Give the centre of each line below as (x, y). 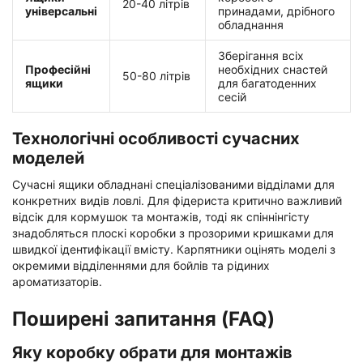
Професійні (58, 69)
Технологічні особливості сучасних (156, 138)
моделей (48, 158)
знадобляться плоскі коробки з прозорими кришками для (173, 233)
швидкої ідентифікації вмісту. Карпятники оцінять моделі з (174, 249)
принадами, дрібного (276, 11)
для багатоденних (267, 83)
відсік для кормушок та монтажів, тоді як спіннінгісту (161, 216)
